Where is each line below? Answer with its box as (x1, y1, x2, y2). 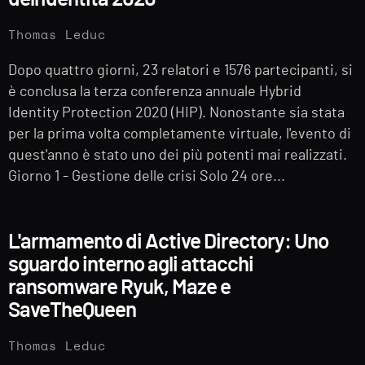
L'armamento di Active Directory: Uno (8, 231, 328, 253)
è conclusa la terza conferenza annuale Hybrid (8, 85, 301, 100)
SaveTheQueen (8, 299, 136, 321)
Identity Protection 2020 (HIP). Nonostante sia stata (8, 106, 345, 121)
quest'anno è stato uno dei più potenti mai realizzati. (8, 148, 347, 164)
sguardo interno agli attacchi (8, 253, 253, 275)
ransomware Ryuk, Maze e (8, 276, 231, 298)
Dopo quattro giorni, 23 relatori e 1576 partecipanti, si (8, 64, 353, 79)
